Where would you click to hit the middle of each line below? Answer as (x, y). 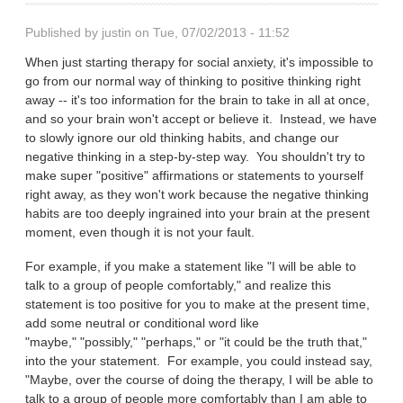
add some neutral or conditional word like (143, 322)
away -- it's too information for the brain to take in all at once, (198, 100)
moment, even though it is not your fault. (140, 233)
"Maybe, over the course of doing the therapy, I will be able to (200, 379)
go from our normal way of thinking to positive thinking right (193, 81)
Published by (64, 33)
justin (117, 33)
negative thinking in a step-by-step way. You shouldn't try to (196, 157)
